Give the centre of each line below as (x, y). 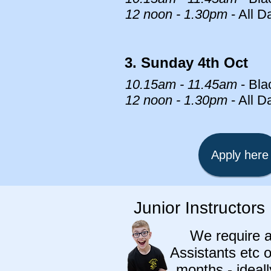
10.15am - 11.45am (183, 84)
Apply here (240, 155)
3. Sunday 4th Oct (186, 63)
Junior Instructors (199, 208)
